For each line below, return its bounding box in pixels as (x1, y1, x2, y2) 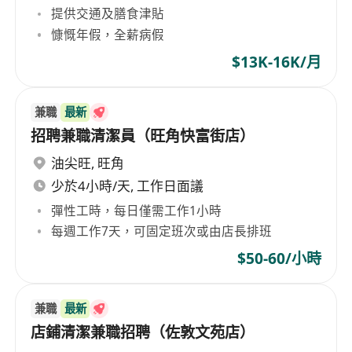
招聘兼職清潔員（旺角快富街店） (31, 125, 255, 146)
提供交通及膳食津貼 (51, 5, 165, 23)
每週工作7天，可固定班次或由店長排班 (51, 222, 273, 240)
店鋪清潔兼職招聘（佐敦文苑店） (31, 322, 255, 343)
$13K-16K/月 (231, 51, 321, 72)
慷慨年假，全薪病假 (51, 25, 165, 43)
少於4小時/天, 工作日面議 (51, 177, 204, 196)
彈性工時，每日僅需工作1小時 (51, 201, 222, 219)
